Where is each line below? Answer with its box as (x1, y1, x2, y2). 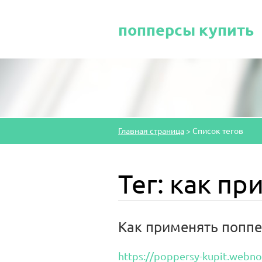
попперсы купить (118, 19, 254, 39)
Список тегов (192, 125, 243, 136)
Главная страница (118, 125, 184, 136)
